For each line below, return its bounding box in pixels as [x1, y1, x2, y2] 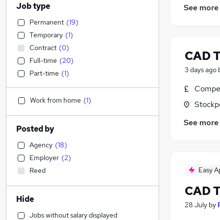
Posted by [16, 124, 54, 134]
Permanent [29, 18, 64, 27]
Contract [29, 43, 56, 52]
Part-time [29, 69, 59, 78]
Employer [29, 153, 59, 162]
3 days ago [185, 65, 217, 75]
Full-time [29, 56, 57, 65]
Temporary [29, 30, 63, 39]
